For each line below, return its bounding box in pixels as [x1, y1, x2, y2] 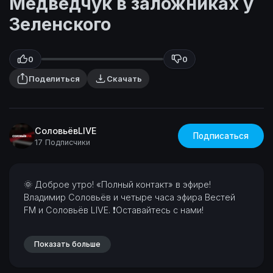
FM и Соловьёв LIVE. [24, 205, 113, 215]
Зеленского [9, 13, 111, 35]
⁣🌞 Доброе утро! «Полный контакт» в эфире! [24, 179, 211, 190]
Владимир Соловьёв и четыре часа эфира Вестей [24, 192, 235, 202]
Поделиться [29, 74, 80, 83]
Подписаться [193, 131, 249, 141]
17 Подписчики [35, 137, 90, 147]
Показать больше [34, 239, 101, 249]
